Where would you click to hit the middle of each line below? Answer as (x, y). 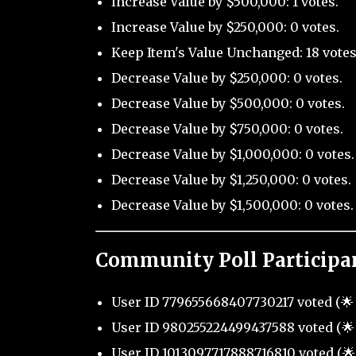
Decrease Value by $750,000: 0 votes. (227, 129)
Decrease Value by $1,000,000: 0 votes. (232, 155)
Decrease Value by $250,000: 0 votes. (226, 78)
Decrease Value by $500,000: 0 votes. (228, 104)
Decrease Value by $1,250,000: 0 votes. (231, 180)
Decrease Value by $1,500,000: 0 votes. (232, 205)
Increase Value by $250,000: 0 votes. (225, 27)
